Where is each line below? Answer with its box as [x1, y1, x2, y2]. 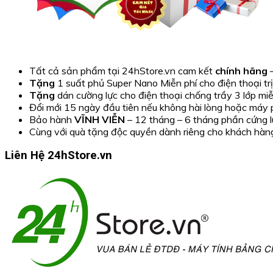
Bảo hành [29, 113, 74, 126]
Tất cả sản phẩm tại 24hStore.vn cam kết [29, 64, 215, 77]
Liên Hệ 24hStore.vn [5, 149, 112, 163]
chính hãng [215, 64, 268, 77]
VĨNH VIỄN [74, 113, 125, 126]
